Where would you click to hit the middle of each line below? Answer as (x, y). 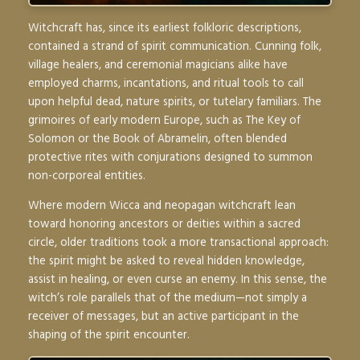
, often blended (247, 138)
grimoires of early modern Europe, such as (137, 119)
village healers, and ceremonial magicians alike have (157, 64)
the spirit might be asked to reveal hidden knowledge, (166, 261)
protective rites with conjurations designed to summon (170, 156)
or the (94, 138)
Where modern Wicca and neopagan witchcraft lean (162, 205)
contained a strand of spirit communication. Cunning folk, (174, 45)
